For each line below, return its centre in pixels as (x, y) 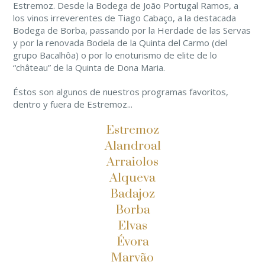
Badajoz (132, 194)
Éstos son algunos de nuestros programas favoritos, (121, 92)
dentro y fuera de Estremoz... (73, 104)
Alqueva (132, 178)
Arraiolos (132, 162)
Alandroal (132, 146)
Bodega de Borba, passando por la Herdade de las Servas (132, 30)
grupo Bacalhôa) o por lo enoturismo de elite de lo (115, 55)
